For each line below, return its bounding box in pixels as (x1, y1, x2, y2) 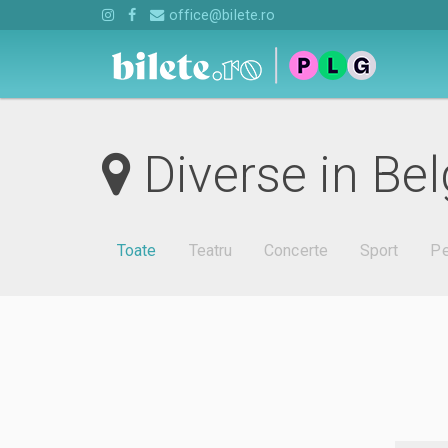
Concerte (264, 241, 328, 261)
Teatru (188, 241, 233, 261)
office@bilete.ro (164, 7, 276, 23)
